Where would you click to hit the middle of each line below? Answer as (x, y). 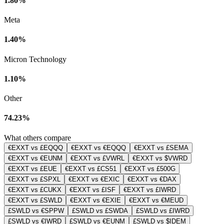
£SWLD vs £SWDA (100, 210)
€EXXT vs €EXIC (94, 179)
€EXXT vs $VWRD (160, 158)
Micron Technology (35, 59)
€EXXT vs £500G (150, 168)
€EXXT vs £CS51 (91, 168)
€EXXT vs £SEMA (161, 147)
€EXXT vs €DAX (152, 179)
